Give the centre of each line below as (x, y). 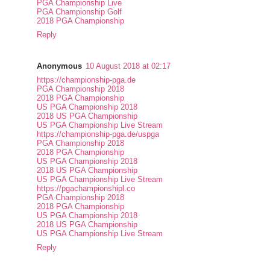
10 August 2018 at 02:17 (128, 66)
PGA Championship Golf (80, 12)
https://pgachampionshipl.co (86, 189)
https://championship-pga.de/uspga (98, 134)
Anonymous (60, 66)
